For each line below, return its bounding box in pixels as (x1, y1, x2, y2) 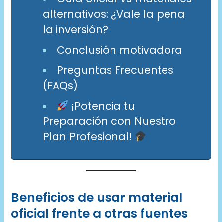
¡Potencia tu (68, 98, 135, 113)
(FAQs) (42, 78, 78, 93)
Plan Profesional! (42, 129, 135, 144)
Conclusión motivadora (56, 42, 182, 57)
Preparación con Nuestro (42, 113, 176, 128)
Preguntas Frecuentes (56, 62, 173, 77)
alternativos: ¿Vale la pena (42, 6, 185, 21)
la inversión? (42, 22, 108, 37)
